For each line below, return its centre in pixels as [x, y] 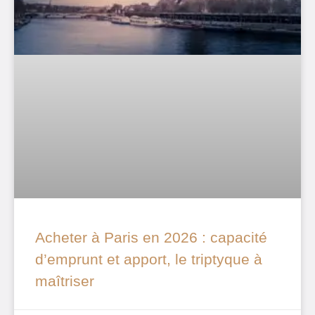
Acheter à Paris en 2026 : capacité [151, 237]
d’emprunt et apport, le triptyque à [149, 259]
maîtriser [65, 281]
